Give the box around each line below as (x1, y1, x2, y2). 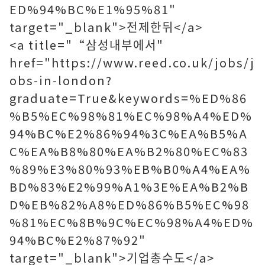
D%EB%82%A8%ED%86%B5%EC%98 (9, 196, 250, 213)
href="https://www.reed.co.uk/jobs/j (9, 54, 255, 71)
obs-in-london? (9, 72, 112, 89)
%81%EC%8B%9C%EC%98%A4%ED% (9, 214, 254, 231)
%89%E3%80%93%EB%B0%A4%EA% (9, 160, 251, 177)
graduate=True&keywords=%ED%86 (9, 89, 247, 106)
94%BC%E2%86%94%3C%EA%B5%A (9, 125, 248, 142)
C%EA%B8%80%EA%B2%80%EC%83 (9, 143, 248, 160)
